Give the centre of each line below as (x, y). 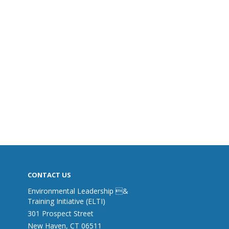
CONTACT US (49, 175)
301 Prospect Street (60, 214)
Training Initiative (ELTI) (66, 201)
